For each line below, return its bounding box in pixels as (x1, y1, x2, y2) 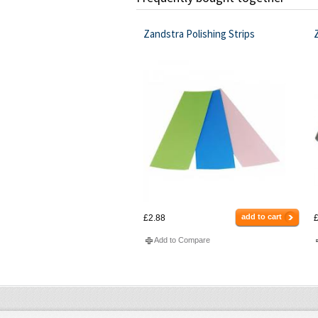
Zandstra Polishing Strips (143, 27, 255, 41)
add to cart (241, 212, 283, 221)
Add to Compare (153, 236, 210, 245)
